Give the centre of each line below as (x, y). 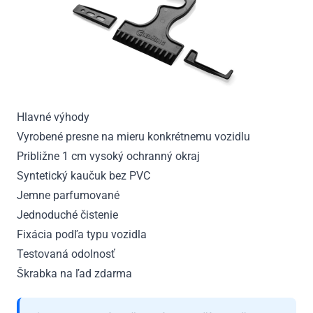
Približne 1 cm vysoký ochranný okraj (108, 156)
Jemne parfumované (68, 195)
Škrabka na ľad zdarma (74, 273)
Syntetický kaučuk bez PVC (83, 175)
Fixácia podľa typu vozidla (82, 234)
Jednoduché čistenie (67, 214)
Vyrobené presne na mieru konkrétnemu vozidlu (133, 136)
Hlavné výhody (53, 117)
